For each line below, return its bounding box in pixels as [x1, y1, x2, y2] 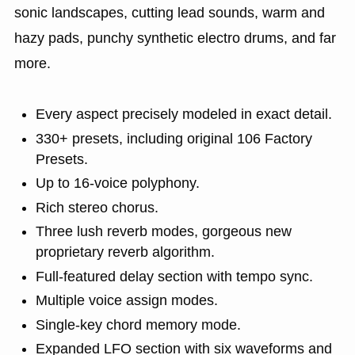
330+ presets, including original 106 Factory [35, 130, 312, 147]
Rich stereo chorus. [35, 199, 158, 216]
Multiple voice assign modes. [35, 292, 218, 309]
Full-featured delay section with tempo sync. [35, 268, 313, 284]
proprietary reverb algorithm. [35, 244, 215, 261]
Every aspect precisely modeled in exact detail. [35, 106, 332, 123]
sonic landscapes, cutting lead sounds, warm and [13, 4, 325, 21]
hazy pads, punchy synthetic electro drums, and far [13, 29, 336, 46]
